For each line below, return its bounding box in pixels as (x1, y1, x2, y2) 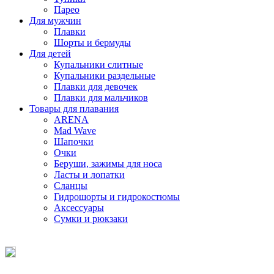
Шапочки (54, 136, 94, 147)
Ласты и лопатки (54, 169, 125, 180)
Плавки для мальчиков (54, 92, 148, 103)
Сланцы (54, 180, 87, 191)
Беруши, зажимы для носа (54, 158, 162, 169)
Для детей (29, 48, 71, 59)
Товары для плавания (29, 103, 119, 114)
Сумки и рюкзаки (54, 213, 128, 224)
